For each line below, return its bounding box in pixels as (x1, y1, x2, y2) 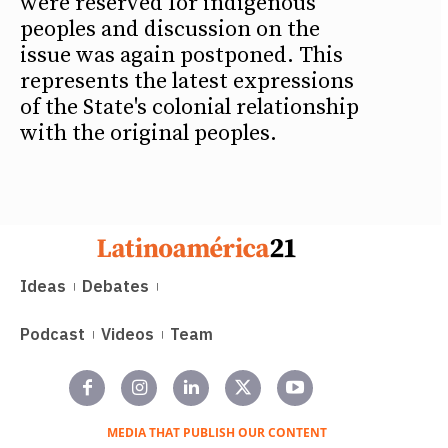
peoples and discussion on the (20, 15, 320, 43)
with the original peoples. (20, 119, 277, 147)
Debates (82, 275, 149, 296)
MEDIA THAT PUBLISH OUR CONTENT (106, 424, 327, 442)
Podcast (20, 323, 85, 344)
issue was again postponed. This (20, 41, 343, 69)
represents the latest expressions (20, 67, 354, 95)
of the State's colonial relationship (20, 93, 359, 121)
